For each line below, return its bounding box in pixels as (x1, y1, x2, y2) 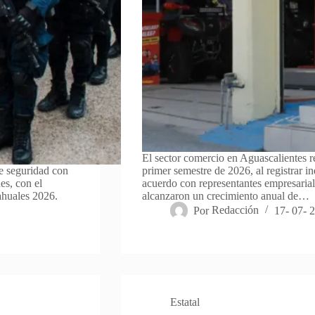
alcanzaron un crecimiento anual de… (141, 190, 309, 202)
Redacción (212, 204, 259, 217)
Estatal (169, 296, 200, 309)
